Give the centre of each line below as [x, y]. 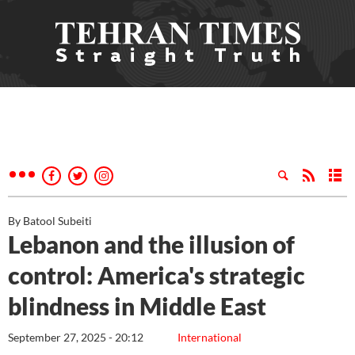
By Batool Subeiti [50, 221]
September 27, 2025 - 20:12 [76, 337]
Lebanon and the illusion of [151, 244]
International [210, 337]
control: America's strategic [157, 275]
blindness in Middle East [137, 306]
